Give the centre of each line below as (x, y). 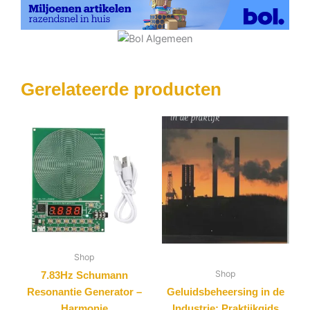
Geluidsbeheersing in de (226, 292)
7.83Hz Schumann (84, 276)
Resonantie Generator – (84, 292)
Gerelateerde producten (121, 90)
